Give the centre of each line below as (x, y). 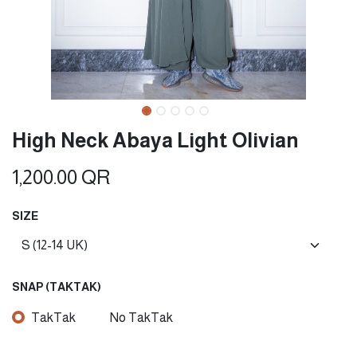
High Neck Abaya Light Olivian (155, 140)
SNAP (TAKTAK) (57, 287)
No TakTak (141, 317)
